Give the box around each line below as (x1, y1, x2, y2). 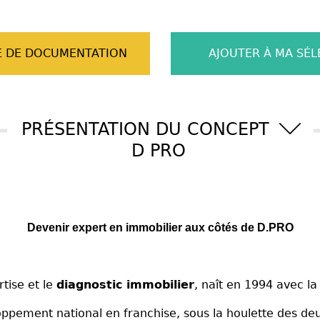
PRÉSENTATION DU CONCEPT (21, 119, 275, 139)
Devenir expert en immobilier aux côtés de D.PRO (26, 221, 294, 234)
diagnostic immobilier (56, 277, 194, 291)
